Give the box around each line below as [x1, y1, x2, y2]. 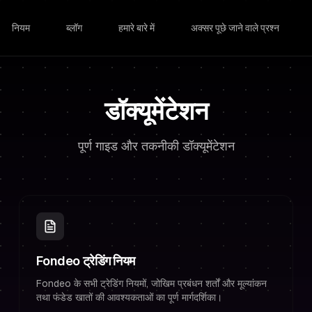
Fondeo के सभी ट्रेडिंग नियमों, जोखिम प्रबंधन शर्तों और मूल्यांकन [36, 277, 267, 290]
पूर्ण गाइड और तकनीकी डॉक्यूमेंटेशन [77, 138, 235, 154]
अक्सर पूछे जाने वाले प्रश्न [191, 22, 279, 34]
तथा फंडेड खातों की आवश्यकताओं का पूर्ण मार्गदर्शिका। [36, 291, 222, 304]
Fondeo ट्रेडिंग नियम [36, 253, 135, 269]
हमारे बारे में [118, 22, 155, 34]
